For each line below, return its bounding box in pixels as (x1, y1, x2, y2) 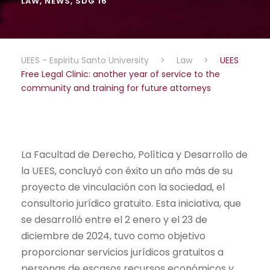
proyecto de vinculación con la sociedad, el (21, 180, 225, 194)
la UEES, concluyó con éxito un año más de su (21, 163, 233, 178)
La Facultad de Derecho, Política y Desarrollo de (21, 147, 248, 162)
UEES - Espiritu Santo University (21, 54, 149, 66)
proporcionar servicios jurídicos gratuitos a (21, 245, 224, 259)
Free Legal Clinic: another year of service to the (21, 67, 220, 80)
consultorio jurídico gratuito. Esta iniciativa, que (21, 196, 241, 210)
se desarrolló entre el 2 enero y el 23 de (21, 212, 207, 227)
